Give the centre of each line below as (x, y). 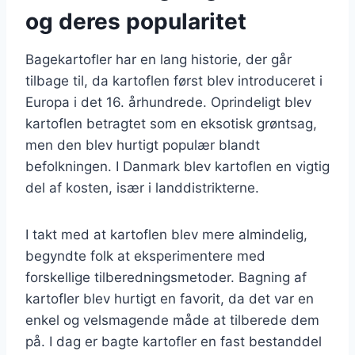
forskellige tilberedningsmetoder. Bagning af (166, 277)
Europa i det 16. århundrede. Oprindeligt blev (168, 102)
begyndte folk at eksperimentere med (145, 256)
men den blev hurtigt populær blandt (143, 145)
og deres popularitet (136, 21)
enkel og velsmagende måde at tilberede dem (172, 320)
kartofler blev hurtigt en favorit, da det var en (170, 298)
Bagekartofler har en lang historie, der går (158, 59)
